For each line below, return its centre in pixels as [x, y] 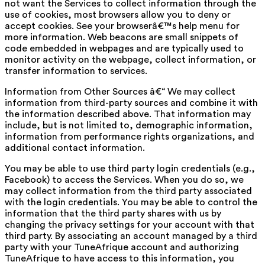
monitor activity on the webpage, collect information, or [130, 59]
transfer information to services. [76, 71]
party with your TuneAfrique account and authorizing [122, 247]
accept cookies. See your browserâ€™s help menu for [122, 26]
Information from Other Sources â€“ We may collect [120, 91]
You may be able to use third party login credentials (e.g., [130, 168]
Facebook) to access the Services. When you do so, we [124, 180]
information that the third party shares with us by [113, 213]
